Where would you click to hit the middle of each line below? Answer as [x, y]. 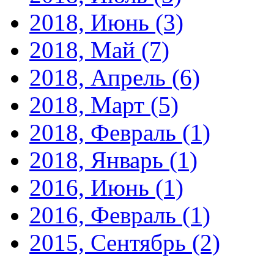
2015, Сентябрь [111, 243]
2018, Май [85, 50]
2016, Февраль [106, 215]
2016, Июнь [92, 188]
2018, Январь [99, 160]
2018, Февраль [106, 133]
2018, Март [90, 105]
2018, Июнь [92, 23]
